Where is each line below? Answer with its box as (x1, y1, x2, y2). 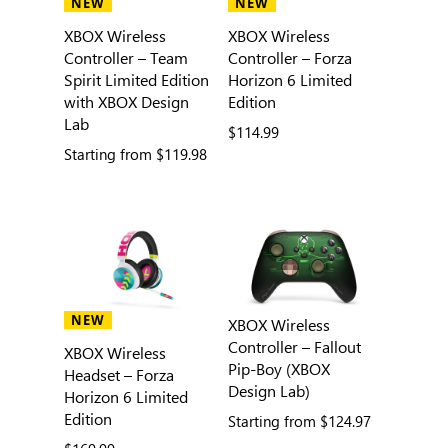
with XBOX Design (63, 91, 189, 113)
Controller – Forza (227, 47, 352, 69)
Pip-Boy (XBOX (227, 358, 330, 380)
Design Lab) (227, 380, 310, 402)
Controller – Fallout (227, 336, 361, 358)
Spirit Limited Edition (63, 69, 209, 91)
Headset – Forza (63, 364, 174, 386)
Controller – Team (63, 47, 188, 69)
